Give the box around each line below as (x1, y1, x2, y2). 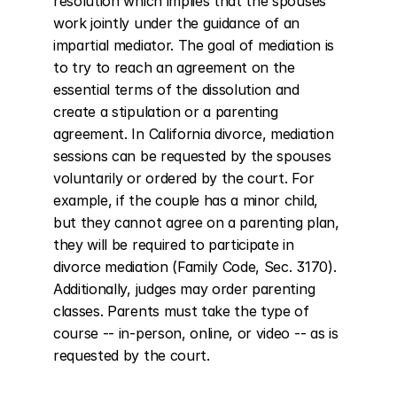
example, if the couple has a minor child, (53, 191, 318, 209)
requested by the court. (53, 346, 210, 364)
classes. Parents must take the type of (53, 302, 309, 320)
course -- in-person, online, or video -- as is (53, 324, 339, 342)
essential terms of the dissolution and (53, 81, 300, 98)
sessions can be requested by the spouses (53, 147, 331, 165)
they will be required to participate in (53, 236, 294, 253)
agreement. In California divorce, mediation (53, 125, 334, 143)
